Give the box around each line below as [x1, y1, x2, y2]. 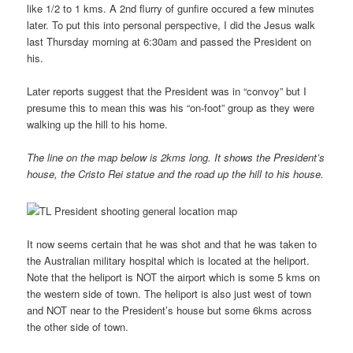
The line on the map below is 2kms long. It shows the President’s [27, 149, 325, 165]
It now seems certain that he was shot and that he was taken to [27, 236, 318, 252]
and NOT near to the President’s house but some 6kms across [27, 303, 313, 318]
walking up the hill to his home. [27, 116, 169, 132]
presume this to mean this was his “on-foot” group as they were [27, 99, 315, 115]
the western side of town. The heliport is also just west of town [27, 286, 312, 302]
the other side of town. [27, 319, 129, 335]
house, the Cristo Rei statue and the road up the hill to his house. [27, 165, 325, 181]
